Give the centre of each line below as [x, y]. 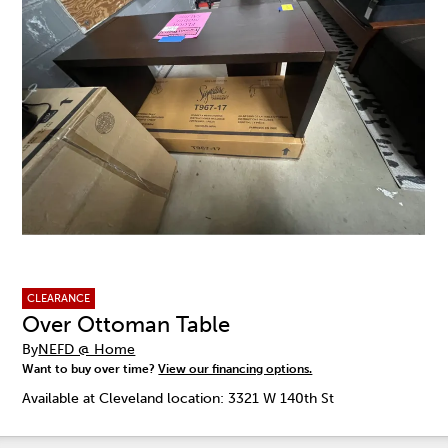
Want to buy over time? [90, 368]
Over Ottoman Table [126, 325]
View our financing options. [235, 368]
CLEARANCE [59, 297]
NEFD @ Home [87, 349]
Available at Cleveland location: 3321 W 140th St [178, 398]
